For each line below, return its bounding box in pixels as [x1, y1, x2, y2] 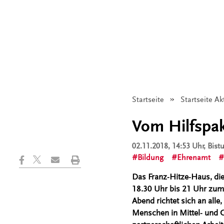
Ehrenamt [176, 153, 210, 162]
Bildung [137, 153, 163, 162]
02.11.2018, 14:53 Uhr [131, 141, 204, 150]
